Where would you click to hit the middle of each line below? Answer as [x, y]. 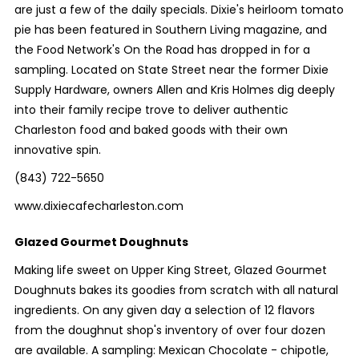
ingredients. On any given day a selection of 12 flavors [164, 310]
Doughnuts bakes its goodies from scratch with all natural [176, 290]
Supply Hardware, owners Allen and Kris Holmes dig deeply [174, 90]
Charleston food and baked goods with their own [151, 130]
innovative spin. [57, 150]
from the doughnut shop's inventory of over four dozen [169, 330]
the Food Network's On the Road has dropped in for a [162, 50]
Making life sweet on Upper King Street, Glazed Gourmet [170, 270]
